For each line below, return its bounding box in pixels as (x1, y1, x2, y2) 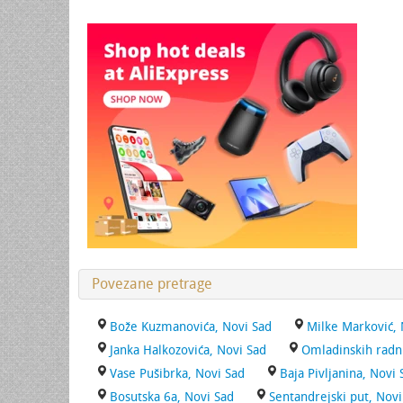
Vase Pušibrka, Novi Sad (110, 366, 245, 381)
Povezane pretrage (92, 275, 212, 292)
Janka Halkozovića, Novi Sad (110, 343, 266, 358)
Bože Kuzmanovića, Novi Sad (110, 319, 272, 335)
